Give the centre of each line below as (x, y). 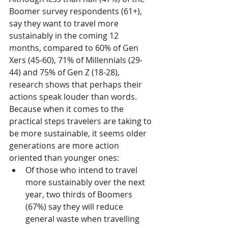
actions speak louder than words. (74, 96)
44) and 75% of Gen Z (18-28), (65, 72)
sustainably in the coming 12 (65, 35)
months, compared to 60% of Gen (75, 48)
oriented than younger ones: (64, 158)
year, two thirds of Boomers (80, 194)
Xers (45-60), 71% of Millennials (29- (76, 60)
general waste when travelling (83, 219)
